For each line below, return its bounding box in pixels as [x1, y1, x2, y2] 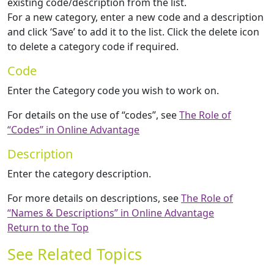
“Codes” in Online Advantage [7, 123, 139, 137]
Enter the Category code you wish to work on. [7, 84, 219, 98]
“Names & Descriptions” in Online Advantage [7, 206, 214, 220]
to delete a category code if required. [7, 40, 179, 54]
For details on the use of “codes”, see [7, 108, 179, 122]
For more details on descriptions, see [7, 191, 181, 206]
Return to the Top [7, 221, 89, 235]
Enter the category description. [7, 167, 151, 181]
